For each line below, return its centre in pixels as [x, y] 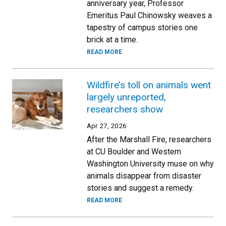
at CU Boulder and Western [134, 152]
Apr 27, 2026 [107, 126]
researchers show [125, 109]
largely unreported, [126, 97]
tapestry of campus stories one [142, 27]
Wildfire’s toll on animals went [149, 85]
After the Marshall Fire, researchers [149, 139]
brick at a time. [112, 40]
